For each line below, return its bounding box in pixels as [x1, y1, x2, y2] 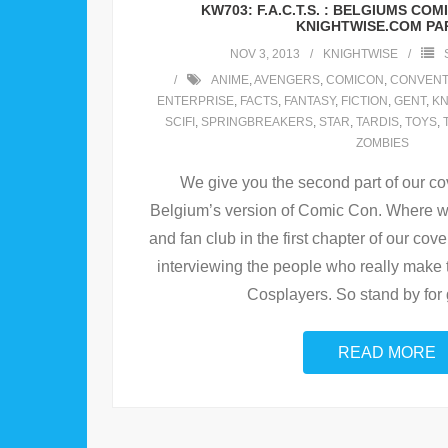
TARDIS [355, 115, 399, 130]
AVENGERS [253, 73, 320, 88]
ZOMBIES [355, 136, 409, 151]
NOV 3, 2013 [229, 47, 300, 62]
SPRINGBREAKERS [200, 115, 313, 130]
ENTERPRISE [156, 94, 234, 109]
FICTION [340, 94, 388, 109]
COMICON [325, 73, 384, 88]
